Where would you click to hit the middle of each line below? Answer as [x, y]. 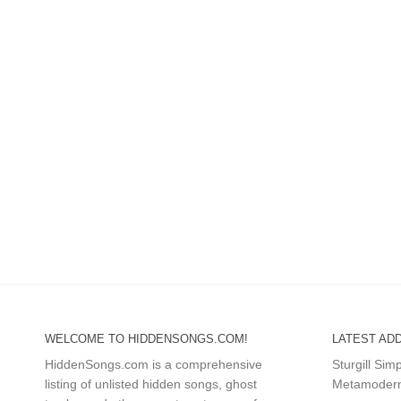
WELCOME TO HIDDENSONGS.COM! [146, 339]
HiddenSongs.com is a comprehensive [154, 365]
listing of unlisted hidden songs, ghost [151, 384]
